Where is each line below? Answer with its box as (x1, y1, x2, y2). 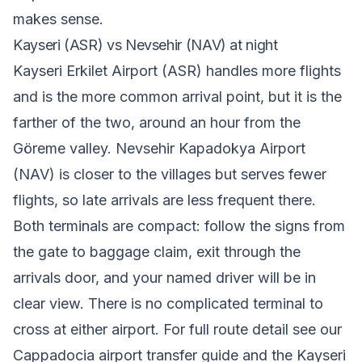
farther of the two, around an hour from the (13, 114, 301, 131)
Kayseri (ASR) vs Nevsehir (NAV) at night (13, 36, 278, 53)
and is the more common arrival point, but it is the (13, 88, 342, 105)
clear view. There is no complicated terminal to (13, 295, 323, 312)
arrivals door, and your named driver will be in (13, 269, 316, 286)
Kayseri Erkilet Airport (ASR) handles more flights (13, 62, 341, 79)
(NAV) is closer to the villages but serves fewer (13, 166, 326, 183)
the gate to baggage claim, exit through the (13, 243, 301, 260)
